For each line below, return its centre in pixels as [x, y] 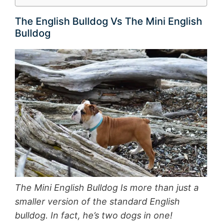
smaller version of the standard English [97, 202]
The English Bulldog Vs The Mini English [109, 22]
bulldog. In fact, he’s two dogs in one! [94, 216]
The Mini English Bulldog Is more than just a [107, 188]
